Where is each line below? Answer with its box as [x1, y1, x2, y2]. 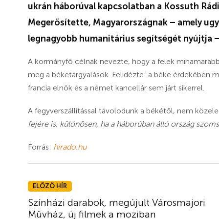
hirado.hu [53, 142, 87, 152]
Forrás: [28, 142, 53, 152]
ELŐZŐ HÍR [33, 182, 67, 190]
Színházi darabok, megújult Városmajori [28, 196, 205, 208]
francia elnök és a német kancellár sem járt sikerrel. [28, 83, 204, 92]
